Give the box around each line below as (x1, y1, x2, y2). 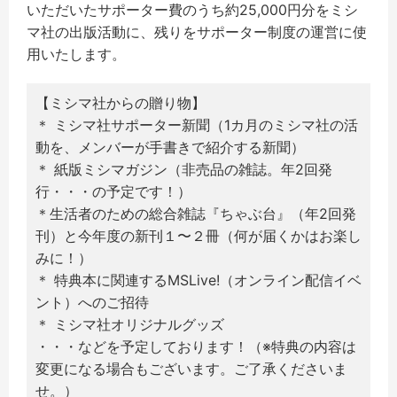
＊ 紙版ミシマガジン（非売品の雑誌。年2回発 (35, 160, 332, 178)
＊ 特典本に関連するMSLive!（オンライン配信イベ (35, 270, 362, 289)
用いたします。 (27, 44, 126, 63)
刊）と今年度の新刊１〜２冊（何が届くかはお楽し (35, 226, 362, 245)
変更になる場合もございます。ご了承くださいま (35, 359, 347, 378)
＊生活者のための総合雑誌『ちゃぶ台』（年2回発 (35, 204, 356, 222)
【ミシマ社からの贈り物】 (35, 93, 206, 112)
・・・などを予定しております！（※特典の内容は (35, 337, 356, 355)
